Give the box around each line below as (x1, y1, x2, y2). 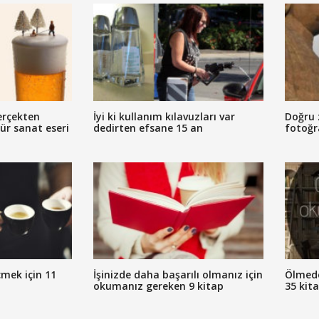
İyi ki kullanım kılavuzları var (93, 109, 236, 123)
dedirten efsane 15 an (93, 120, 204, 135)
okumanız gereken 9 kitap (93, 279, 224, 293)
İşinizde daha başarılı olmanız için (93, 268, 263, 282)
